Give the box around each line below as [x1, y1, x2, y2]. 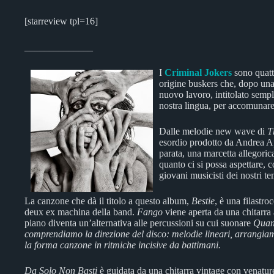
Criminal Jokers [165, 67, 232, 78]
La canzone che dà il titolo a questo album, [24, 195, 191, 206]
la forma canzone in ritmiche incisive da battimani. [24, 239, 221, 250]
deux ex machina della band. [24, 206, 137, 217]
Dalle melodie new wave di [159, 125, 267, 136]
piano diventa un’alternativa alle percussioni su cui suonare [24, 217, 253, 228]
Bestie [191, 195, 215, 206]
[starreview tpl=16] [24, 15, 98, 26]
